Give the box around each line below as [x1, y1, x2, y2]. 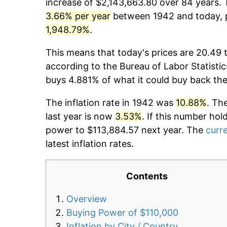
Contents [126, 171, 168, 182]
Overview [66, 194, 107, 205]
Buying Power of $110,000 [66, 207, 178, 218]
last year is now [46, 111, 115, 122]
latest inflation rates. [46, 138, 134, 149]
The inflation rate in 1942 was [46, 97, 176, 108]
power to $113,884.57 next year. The [46, 125, 206, 136]
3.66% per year [46, 11, 110, 22]
